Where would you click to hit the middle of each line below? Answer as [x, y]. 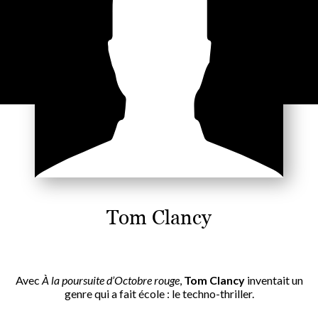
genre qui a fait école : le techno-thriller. [159, 293]
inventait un [274, 280]
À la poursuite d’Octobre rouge [110, 280]
